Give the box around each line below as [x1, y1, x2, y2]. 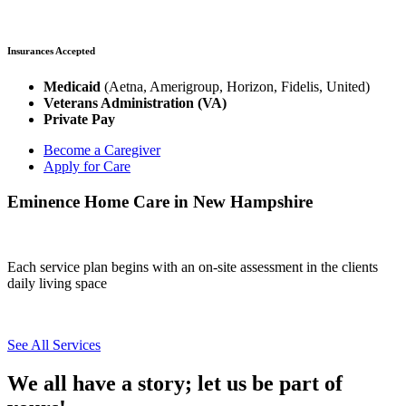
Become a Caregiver [43, 141, 160, 158]
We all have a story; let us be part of [7, 372, 343, 396]
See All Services [7, 337, 101, 353]
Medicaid [43, 78, 101, 94]
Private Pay [43, 111, 115, 127]
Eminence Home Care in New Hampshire [7, 191, 313, 211]
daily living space [7, 275, 107, 292]
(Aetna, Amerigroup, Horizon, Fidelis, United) [101, 78, 370, 94]
